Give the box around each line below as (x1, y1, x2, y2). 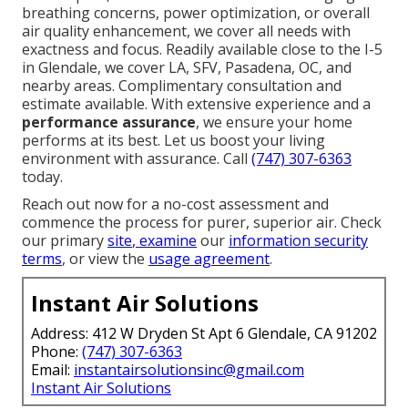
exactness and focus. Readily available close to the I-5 (22, 39, 382, 60)
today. (22, 167, 63, 188)
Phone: (31, 342, 82, 362)
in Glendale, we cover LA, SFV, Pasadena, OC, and (22, 57, 352, 78)
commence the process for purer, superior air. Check (22, 212, 382, 233)
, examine (132, 230, 197, 251)
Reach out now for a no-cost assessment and (22, 194, 329, 215)
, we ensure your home (196, 112, 352, 133)
